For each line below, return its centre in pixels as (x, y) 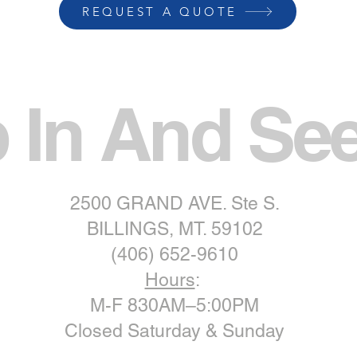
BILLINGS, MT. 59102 (175, 229)
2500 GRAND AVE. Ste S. (175, 203)
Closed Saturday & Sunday (175, 331)
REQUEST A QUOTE (160, 12)
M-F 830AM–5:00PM (175, 305)
